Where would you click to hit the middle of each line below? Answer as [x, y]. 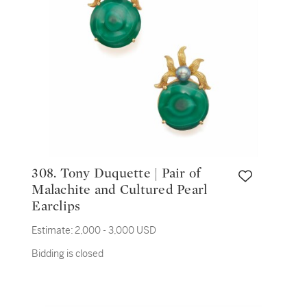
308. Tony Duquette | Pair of [46, 173]
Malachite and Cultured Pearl [120, 190]
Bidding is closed [68, 254]
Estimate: [53, 230]
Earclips [56, 206]
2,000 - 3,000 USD [116, 230]
